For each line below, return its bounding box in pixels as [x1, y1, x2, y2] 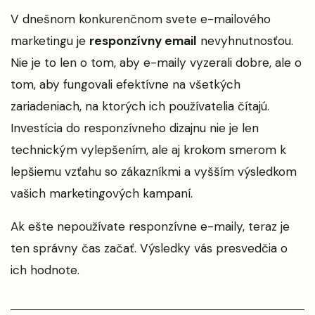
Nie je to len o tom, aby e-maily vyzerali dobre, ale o [11, 55, 302, 70]
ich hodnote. [11, 262, 79, 278]
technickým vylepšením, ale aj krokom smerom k [11, 142, 286, 157]
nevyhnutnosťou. [197, 33, 293, 49]
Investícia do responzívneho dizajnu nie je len [11, 120, 259, 136]
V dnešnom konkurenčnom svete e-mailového [11, 11, 271, 27]
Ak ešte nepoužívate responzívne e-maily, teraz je [11, 219, 290, 234]
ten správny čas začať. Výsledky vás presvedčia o [11, 240, 288, 256]
